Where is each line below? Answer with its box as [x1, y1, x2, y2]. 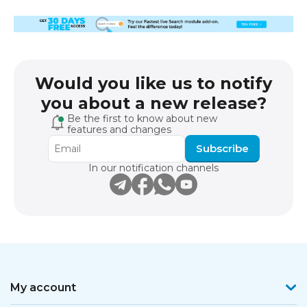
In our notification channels [88, 162, 219, 175]
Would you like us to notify [35, 73, 272, 94]
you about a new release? [40, 93, 267, 114]
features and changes [66, 123, 171, 136]
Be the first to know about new [66, 112, 217, 125]
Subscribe [195, 142, 249, 156]
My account [10, 281, 76, 295]
